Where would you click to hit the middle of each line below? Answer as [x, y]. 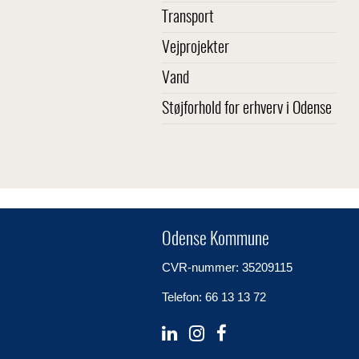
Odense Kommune [216, 240]
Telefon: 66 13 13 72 [214, 297]
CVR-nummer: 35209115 [227, 267]
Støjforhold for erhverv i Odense [247, 109]
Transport [188, 18]
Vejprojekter [196, 48]
